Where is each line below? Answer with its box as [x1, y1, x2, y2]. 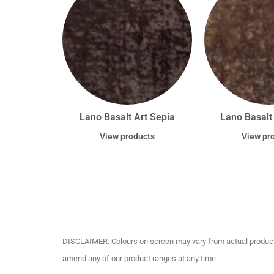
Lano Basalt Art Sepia [80, 111, 175, 124]
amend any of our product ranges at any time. [62, 254, 218, 264]
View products [100, 131, 155, 142]
